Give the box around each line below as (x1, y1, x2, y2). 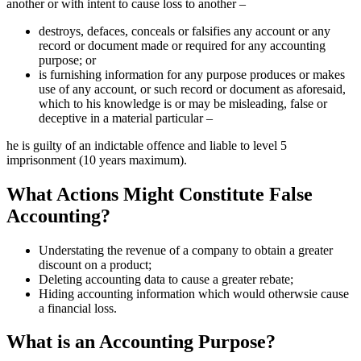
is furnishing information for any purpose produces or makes (39, 67, 345, 81)
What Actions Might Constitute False (6, 183, 313, 205)
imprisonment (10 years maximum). (6, 152, 187, 167)
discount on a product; (39, 257, 151, 272)
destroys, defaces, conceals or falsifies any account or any (39, 23, 330, 38)
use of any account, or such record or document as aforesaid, (39, 81, 346, 96)
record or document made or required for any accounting (39, 38, 326, 52)
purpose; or (39, 52, 96, 67)
